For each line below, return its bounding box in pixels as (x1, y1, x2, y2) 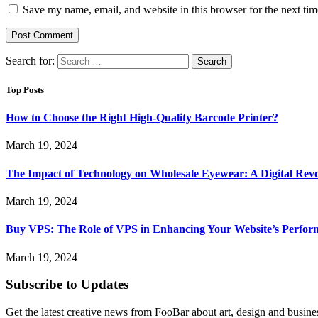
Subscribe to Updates (6, 277, 128, 292)
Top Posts (6, 84, 44, 96)
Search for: (6, 54, 55, 67)
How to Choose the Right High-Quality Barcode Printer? (6, 111, 278, 124)
